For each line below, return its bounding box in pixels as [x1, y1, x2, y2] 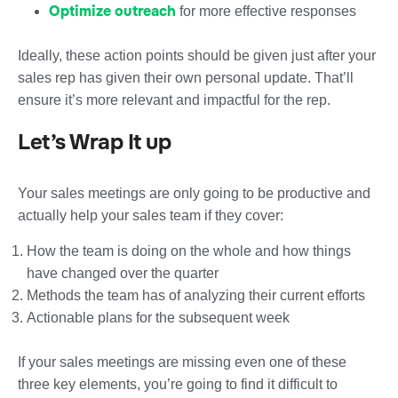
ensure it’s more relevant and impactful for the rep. [18, 92, 330, 107]
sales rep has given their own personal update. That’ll [18, 69, 354, 85]
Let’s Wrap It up [18, 128, 171, 155]
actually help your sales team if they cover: [18, 207, 283, 223]
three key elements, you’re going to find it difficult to [18, 376, 338, 392]
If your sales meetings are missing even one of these [18, 354, 346, 370]
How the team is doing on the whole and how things [27, 243, 351, 259]
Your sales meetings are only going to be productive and [18, 185, 370, 201]
